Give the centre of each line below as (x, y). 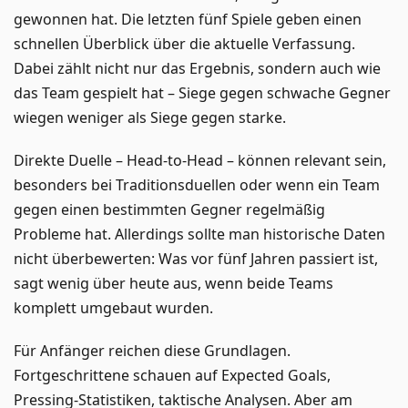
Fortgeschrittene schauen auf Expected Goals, (172, 375)
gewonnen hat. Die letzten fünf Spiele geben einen (188, 19)
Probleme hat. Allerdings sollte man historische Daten (199, 234)
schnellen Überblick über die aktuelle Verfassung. (184, 43)
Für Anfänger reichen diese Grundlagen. (152, 350)
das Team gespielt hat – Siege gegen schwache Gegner (202, 92)
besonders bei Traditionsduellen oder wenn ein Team (197, 184)
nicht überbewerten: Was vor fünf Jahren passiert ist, (196, 258)
